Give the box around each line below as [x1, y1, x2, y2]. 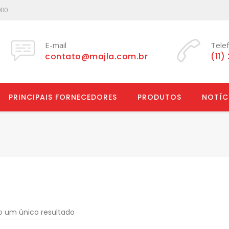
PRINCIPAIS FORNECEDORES [9, 92, 117, 102]
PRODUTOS [138, 92, 181, 102]
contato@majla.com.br [45, 51, 148, 62]
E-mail [45, 40, 66, 50]
